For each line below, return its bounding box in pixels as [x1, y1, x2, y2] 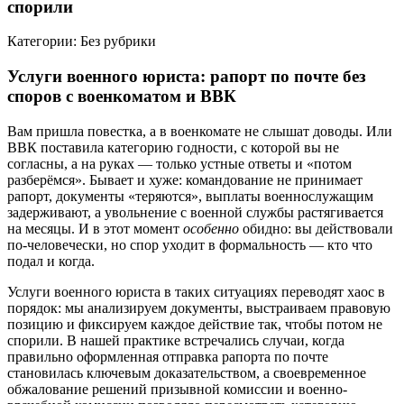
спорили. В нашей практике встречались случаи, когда [7, 332, 344, 348]
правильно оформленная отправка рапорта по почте [7, 348, 328, 364]
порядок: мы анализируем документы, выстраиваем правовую [7, 299, 390, 316]
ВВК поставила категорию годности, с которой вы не [7, 139, 339, 155]
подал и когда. [7, 252, 95, 269]
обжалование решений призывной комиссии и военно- [7, 381, 347, 397]
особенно [183, 220, 239, 236]
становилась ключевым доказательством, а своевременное [7, 364, 366, 381]
